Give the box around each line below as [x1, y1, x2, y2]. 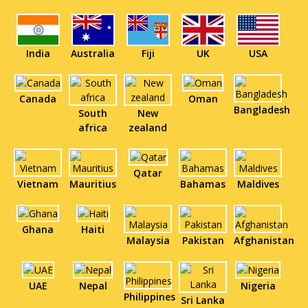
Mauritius [69, 177, 116, 190]
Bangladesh [234, 102, 290, 116]
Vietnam [17, 177, 58, 190]
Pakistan [181, 233, 224, 247]
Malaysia [126, 233, 170, 247]
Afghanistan [234, 233, 294, 247]
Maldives [236, 177, 279, 190]
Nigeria [240, 278, 276, 292]
